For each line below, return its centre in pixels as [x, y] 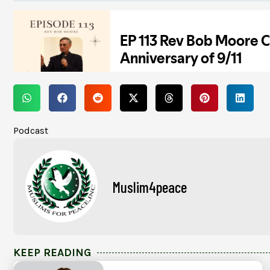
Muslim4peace [150, 187]
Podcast [31, 131]
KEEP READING [52, 253]
